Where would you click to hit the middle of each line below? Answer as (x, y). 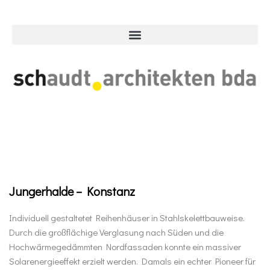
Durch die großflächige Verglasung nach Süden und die (116, 232)
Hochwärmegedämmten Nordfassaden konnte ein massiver (125, 246)
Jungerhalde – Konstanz (72, 191)
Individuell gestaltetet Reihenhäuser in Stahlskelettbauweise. (127, 217)
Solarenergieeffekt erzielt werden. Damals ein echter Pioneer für (132, 261)
